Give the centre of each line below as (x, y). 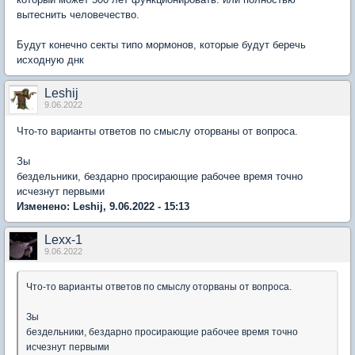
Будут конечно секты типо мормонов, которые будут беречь (161, 45)
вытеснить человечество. (78, 15)
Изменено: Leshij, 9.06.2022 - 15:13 (103, 206)
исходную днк (50, 60)
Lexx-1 (63, 240)
